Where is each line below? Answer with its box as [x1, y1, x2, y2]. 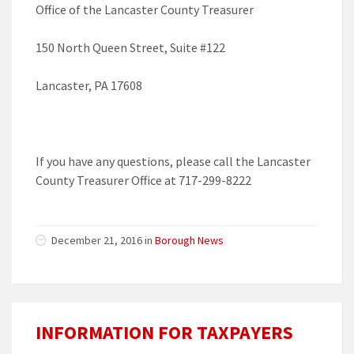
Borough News [155, 233, 224, 248]
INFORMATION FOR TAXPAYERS [36, 320, 293, 345]
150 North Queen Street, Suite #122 [36, 40, 225, 56]
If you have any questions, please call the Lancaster [36, 153, 311, 170]
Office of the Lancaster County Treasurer [36, 2, 254, 18]
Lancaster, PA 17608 [36, 77, 142, 94]
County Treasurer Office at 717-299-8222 [36, 172, 251, 189]
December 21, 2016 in [51, 233, 155, 248]
